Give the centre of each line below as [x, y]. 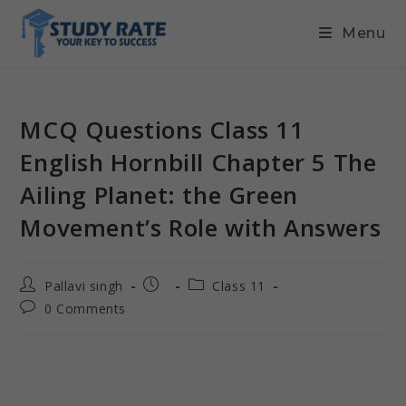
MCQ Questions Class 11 [162, 130]
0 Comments [85, 309]
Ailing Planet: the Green [159, 195]
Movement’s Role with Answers [201, 227]
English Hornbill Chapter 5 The [198, 162]
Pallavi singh [84, 286]
